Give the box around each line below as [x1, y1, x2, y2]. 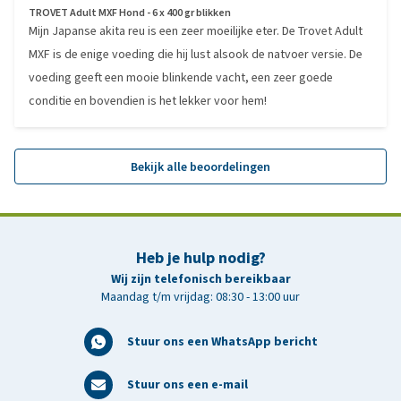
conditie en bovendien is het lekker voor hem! [29, 92, 267, 109]
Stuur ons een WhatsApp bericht [126, 333, 318, 350]
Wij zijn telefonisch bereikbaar [110, 270, 291, 287]
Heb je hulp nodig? [135, 247, 266, 269]
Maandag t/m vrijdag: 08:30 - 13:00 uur [101, 288, 300, 305]
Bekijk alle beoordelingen [131, 158, 270, 175]
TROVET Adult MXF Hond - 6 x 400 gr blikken [29, 5, 231, 20]
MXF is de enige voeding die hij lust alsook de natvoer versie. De [29, 46, 363, 63]
